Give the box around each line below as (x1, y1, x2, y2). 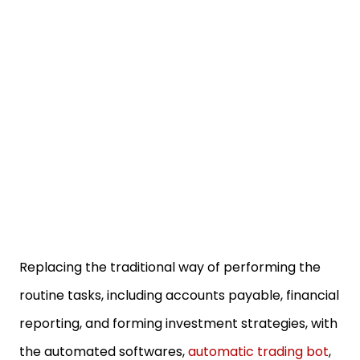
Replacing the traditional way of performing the (19, 258, 321, 276)
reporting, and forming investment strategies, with (19, 314, 337, 333)
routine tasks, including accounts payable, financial (19, 286, 339, 305)
